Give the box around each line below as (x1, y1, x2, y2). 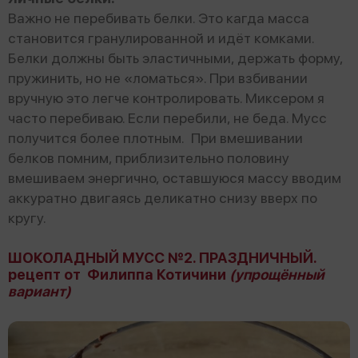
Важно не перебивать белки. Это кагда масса (8, 9, 309, 26)
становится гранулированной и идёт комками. (8, 29, 314, 46)
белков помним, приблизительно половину (8, 149, 289, 166)
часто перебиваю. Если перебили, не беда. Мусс (8, 109, 327, 126)
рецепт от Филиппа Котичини (8, 265, 229, 283)
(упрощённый (229, 265, 324, 283)
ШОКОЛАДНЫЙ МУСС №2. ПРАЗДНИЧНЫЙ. (8, 249, 317, 266)
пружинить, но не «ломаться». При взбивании (8, 69, 308, 86)
